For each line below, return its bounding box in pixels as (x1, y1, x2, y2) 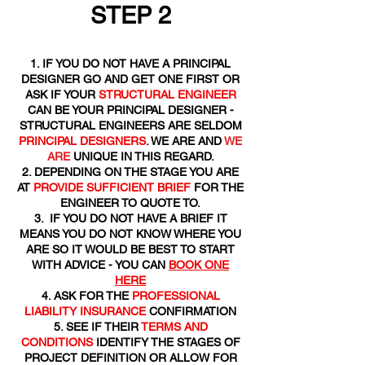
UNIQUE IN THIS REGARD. (69, 150, 214, 163)
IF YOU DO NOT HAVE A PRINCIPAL (42, 57, 231, 70)
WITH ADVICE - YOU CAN (32, 258, 169, 271)
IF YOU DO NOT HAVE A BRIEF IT (46, 212, 227, 225)
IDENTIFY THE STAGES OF (92, 336, 240, 349)
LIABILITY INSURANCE (24, 305, 146, 318)
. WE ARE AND (146, 134, 224, 147)
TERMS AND (140, 320, 208, 333)
